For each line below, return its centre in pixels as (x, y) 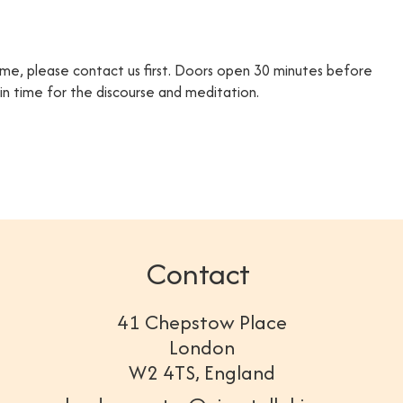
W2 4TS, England (201, 372)
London (201, 347)
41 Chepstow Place (201, 322)
